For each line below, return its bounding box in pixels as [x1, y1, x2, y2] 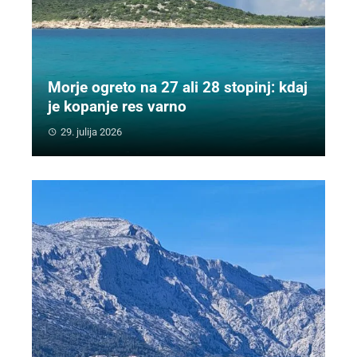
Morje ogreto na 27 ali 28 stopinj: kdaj [48, 78, 308, 97]
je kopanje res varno [48, 97, 186, 116]
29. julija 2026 [61, 126, 122, 139]
